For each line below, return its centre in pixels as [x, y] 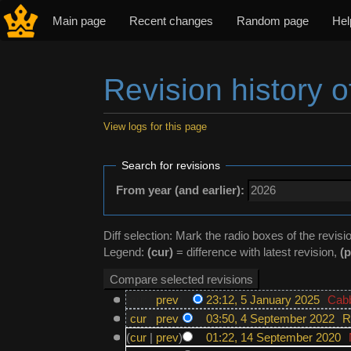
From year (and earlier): [180, 190]
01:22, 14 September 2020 [273, 337]
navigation [174, 142]
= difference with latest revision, [257, 252]
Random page [273, 20]
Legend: [125, 252]
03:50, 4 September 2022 [270, 318]
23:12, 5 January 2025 [262, 299]
